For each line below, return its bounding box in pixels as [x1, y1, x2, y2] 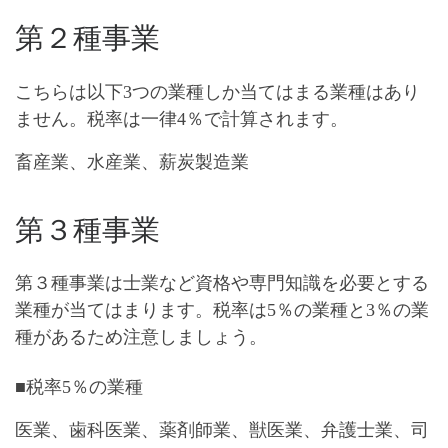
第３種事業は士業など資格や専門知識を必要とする [15, 273, 429, 294]
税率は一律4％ [87, 108, 204, 129]
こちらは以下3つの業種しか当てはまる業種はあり [15, 81, 420, 102]
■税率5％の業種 [15, 376, 143, 397]
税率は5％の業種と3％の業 [213, 300, 429, 321]
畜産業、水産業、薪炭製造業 [15, 151, 249, 172]
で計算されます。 [204, 108, 348, 129]
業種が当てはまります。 [15, 300, 213, 321]
